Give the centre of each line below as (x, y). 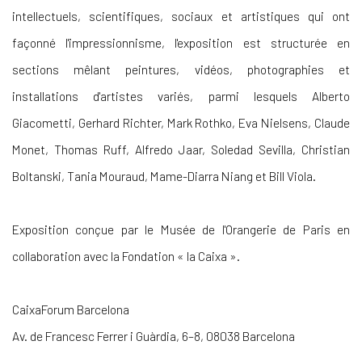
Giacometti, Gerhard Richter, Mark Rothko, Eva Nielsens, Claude (181, 122)
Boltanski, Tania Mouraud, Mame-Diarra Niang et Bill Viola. (164, 176)
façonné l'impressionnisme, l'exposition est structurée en (181, 42)
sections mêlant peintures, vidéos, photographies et (181, 69)
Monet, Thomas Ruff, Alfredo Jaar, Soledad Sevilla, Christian (181, 149)
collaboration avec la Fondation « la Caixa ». (126, 256)
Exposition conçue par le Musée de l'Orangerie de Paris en (181, 229)
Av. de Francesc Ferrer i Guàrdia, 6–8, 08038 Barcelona (154, 336)
